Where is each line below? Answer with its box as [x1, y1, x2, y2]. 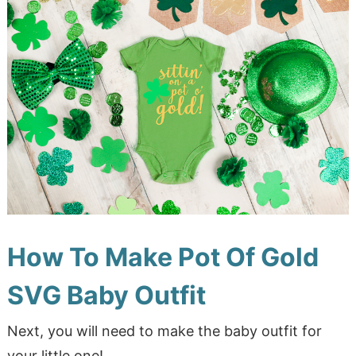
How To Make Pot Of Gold [6, 241, 319, 273]
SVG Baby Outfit [6, 279, 206, 311]
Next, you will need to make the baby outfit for [6, 322, 322, 339]
